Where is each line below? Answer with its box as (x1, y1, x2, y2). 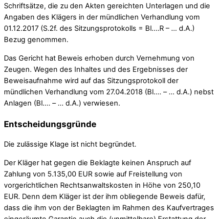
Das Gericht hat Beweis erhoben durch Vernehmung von (4, 53, 195, 63)
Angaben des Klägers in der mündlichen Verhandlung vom (4, 13, 200, 22)
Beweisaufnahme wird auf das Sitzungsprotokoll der (4, 76, 178, 85)
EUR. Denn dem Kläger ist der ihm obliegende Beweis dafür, (4, 192, 205, 201)
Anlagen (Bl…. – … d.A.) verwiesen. (4, 98, 120, 108)
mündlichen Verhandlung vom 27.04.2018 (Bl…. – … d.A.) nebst (4, 87, 214, 96)
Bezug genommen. (4, 35, 68, 44)
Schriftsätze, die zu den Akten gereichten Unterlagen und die (4, 1, 210, 11)
